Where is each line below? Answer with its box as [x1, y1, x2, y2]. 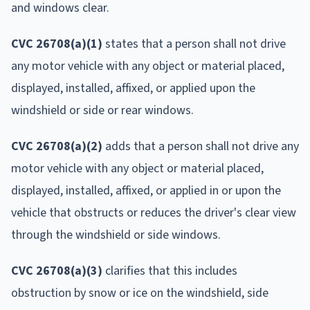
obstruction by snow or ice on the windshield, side [11, 284, 268, 302]
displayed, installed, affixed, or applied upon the [11, 79, 255, 97]
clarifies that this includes [102, 262, 237, 280]
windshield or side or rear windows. [11, 101, 194, 119]
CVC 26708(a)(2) [11, 137, 102, 155]
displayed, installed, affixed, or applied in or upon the [11, 181, 281, 199]
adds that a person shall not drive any [102, 137, 299, 155]
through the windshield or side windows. [11, 226, 221, 244]
